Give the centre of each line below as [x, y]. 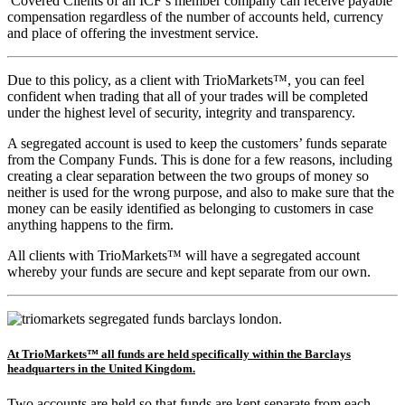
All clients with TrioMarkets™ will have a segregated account [184, 255]
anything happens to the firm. [90, 224]
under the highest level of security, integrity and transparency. [181, 112]
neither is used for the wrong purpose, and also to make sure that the [201, 192]
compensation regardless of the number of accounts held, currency [195, 16]
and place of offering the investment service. [133, 33]
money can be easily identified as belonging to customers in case [190, 208]
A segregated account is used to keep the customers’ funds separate [197, 143]
